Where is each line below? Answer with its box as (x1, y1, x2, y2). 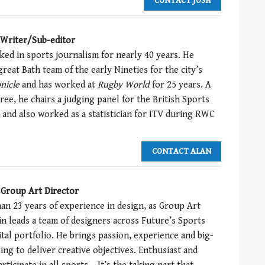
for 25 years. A (150, 79, 211, 91)
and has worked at (20, 79, 98, 91)
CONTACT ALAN (151, 146, 211, 157)
